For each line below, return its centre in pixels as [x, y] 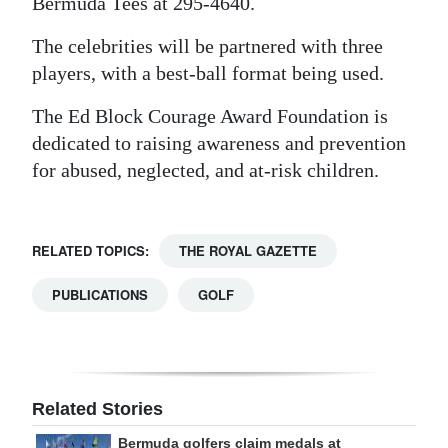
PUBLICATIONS [100, 294]
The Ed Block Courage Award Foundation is [210, 115]
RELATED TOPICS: [90, 250]
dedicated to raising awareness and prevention [219, 142]
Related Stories [97, 408]
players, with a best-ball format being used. [208, 72]
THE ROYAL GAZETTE [248, 250]
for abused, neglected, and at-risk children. [205, 169]
